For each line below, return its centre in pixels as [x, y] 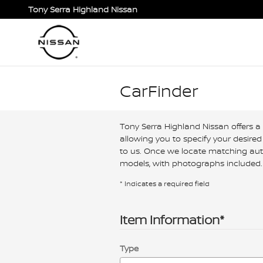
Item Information [170, 220]
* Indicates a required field [165, 183]
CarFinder [159, 91]
